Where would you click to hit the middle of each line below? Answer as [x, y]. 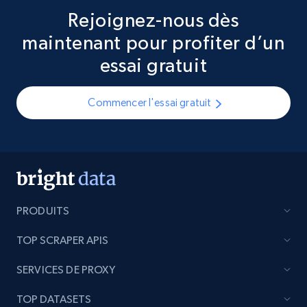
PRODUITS [43, 211]
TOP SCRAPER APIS [62, 241]
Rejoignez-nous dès [153, 20]
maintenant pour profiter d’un [153, 43]
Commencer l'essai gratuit [150, 103]
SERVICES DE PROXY [66, 270]
